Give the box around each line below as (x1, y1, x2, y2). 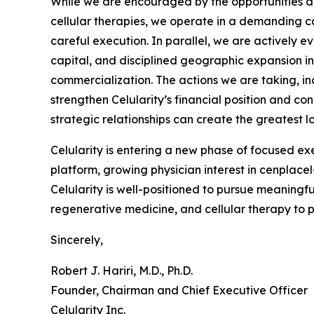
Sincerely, (50, 232, 103, 247)
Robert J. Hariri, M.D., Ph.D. (50, 263, 193, 278)
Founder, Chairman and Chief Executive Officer (50, 282, 308, 297)
